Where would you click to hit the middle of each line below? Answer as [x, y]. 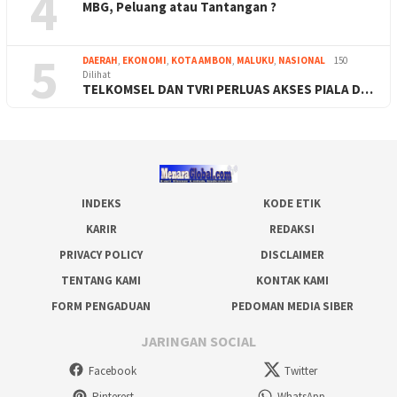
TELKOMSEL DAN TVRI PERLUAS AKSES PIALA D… [228, 89]
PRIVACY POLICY [101, 255]
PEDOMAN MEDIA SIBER [292, 307]
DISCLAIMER [292, 255]
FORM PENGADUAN [101, 307]
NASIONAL [302, 60]
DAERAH [100, 60]
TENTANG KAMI [101, 281]
